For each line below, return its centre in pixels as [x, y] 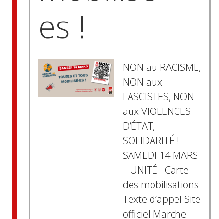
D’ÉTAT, [139, 126]
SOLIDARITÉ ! [151, 141]
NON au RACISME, [162, 67]
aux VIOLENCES [156, 111]
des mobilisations [160, 185]
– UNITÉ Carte [155, 170]
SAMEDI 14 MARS [160, 155]
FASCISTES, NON [158, 97]
